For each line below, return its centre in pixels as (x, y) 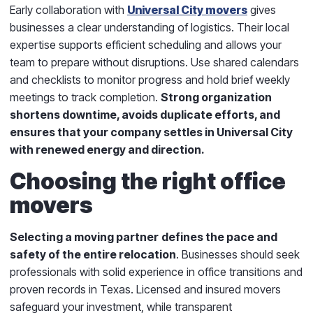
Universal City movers (187, 9)
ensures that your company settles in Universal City (151, 132)
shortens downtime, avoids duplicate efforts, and (145, 114)
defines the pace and (219, 236)
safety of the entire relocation (93, 254)
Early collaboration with (68, 9)
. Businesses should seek (238, 254)
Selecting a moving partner (84, 236)
